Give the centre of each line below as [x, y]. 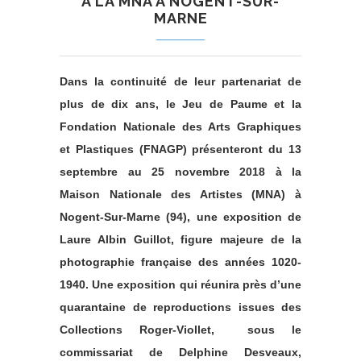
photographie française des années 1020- [180, 262]
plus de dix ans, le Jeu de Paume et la [180, 104]
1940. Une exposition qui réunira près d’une [180, 285]
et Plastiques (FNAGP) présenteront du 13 [180, 149]
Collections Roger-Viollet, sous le [180, 330]
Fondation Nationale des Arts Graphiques [180, 127]
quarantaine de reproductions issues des [180, 307]
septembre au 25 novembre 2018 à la [180, 172]
